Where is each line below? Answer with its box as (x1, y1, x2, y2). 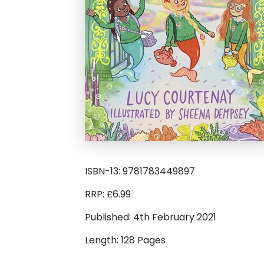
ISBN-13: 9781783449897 (85, 164, 195, 179)
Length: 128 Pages (85, 233, 166, 247)
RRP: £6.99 (85, 187, 131, 202)
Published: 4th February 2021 (85, 210, 216, 225)
